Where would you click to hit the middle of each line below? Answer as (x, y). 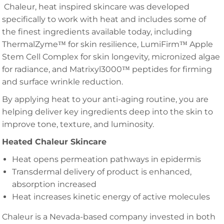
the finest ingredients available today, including (97, 32)
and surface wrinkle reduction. (63, 82)
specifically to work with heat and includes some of (104, 19)
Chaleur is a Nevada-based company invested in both (109, 217)
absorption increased (54, 184)
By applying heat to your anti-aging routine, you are (105, 99)
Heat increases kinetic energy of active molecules (111, 197)
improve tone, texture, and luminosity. (78, 124)
